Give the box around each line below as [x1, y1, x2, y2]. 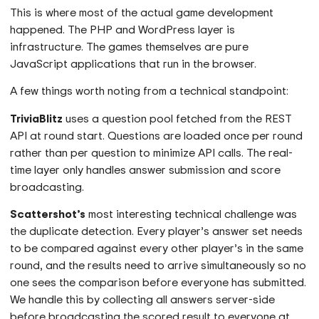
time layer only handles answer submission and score [10, 161, 281, 177]
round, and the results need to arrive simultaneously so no [10, 257, 307, 273]
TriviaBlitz [10, 110, 63, 126]
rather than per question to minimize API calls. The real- [10, 144, 293, 160]
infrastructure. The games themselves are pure [10, 38, 249, 54]
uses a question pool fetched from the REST [63, 110, 293, 126]
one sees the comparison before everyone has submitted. [10, 274, 307, 291]
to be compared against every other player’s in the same [10, 240, 304, 256]
